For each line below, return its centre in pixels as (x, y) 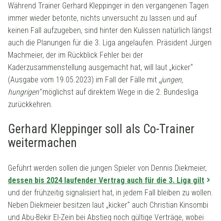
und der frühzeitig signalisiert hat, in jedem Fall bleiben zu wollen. (110, 193)
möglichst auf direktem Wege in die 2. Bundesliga (119, 92)
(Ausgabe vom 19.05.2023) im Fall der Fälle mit (83, 80)
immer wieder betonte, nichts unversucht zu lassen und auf (102, 18)
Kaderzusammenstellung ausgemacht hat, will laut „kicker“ (100, 68)
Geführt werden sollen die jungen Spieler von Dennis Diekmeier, (107, 168)
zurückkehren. (30, 105)
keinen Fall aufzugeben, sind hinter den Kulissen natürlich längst (110, 31)
